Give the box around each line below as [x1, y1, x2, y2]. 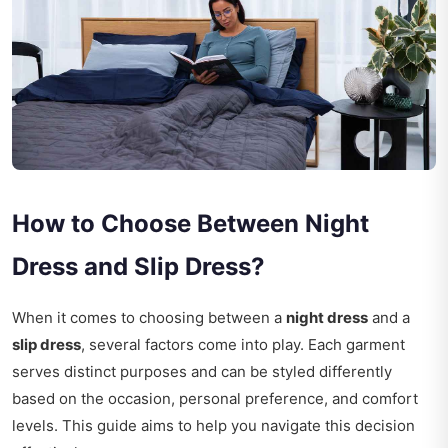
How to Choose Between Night [12, 209, 369, 239]
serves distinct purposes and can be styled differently [12, 362, 392, 382]
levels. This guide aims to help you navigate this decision [12, 416, 415, 436]
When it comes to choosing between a [12, 308, 286, 328]
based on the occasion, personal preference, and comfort [12, 389, 418, 409]
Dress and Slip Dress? [12, 252, 265, 282]
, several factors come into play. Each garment [81, 335, 405, 355]
